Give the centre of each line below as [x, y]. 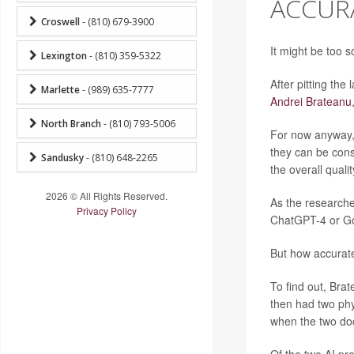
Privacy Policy [107, 210]
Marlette [60, 89]
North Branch [71, 123]
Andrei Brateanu [311, 101]
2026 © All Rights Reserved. [107, 195]
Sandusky [62, 157]
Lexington [64, 55]
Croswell [60, 21]
